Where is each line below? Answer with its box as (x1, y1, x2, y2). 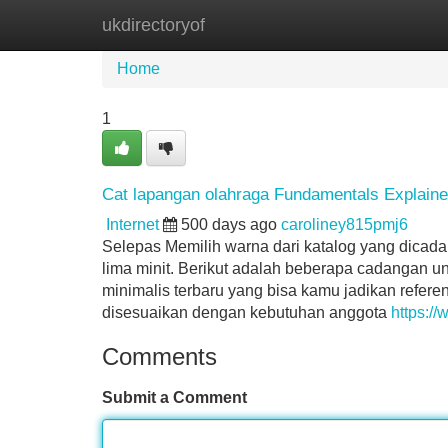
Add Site (359, 16, 420, 33)
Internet (106, 216, 159, 233)
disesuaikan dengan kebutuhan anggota (102, 304, 391, 321)
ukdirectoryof (102, 15, 205, 35)
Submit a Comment (102, 389, 247, 406)
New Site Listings (205, 16, 329, 33)
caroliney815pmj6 (281, 216, 408, 233)
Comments (102, 343, 217, 370)
